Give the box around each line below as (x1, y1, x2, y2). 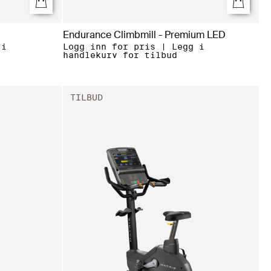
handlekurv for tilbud (62, 50, 177, 60)
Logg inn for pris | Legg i (62, 41, 204, 51)
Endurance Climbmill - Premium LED (62, 28, 226, 41)
